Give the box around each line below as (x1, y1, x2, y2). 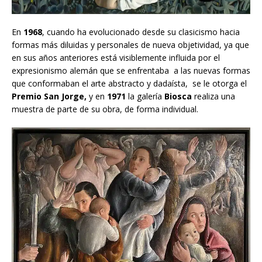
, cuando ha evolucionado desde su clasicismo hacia (42, 26, 240, 38)
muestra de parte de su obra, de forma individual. (12, 104, 198, 115)
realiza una (192, 91, 235, 102)
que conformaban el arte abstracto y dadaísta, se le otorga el (12, 78, 247, 89)
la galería (128, 91, 164, 102)
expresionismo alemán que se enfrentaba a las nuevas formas (12, 65, 250, 77)
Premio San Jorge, (12, 91, 87, 102)
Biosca (164, 91, 192, 102)
